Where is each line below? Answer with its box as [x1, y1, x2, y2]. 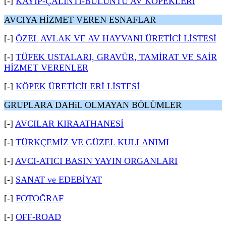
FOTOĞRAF [16, 193, 64, 203]
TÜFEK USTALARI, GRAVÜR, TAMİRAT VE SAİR [16, 52, 217, 62]
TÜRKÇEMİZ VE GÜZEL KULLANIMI [16, 137, 169, 147]
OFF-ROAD [16, 212, 61, 222]
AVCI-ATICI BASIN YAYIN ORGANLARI [15, 156, 178, 166]
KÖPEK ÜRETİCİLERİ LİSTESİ [16, 81, 140, 91]
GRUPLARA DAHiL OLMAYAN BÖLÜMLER [4, 100, 182, 110]
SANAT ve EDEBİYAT [16, 175, 102, 185]
